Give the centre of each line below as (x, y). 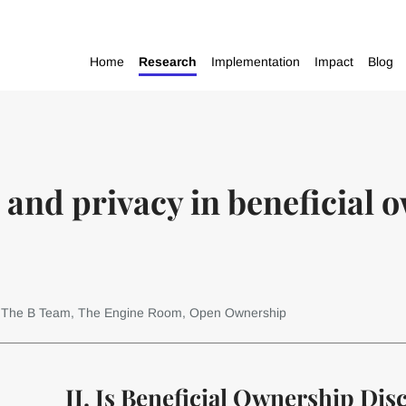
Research (168, 62)
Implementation (256, 62)
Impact (334, 62)
